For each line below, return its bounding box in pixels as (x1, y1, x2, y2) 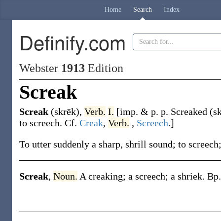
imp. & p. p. (120, 106, 171, 117)
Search (133, 6, 152, 13)
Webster (19, 62, 61, 74)
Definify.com (19, 28, 126, 56)
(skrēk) (51, 106, 79, 117)
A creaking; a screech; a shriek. (79, 171, 207, 182)
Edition (85, 62, 123, 74)
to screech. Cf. (19, 117, 79, 128)
